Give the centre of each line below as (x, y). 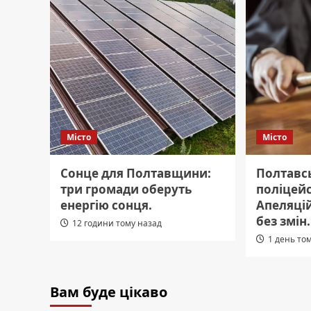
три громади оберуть (126, 189)
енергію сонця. (106, 205)
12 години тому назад (117, 223)
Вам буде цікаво (109, 292)
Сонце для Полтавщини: (136, 173)
